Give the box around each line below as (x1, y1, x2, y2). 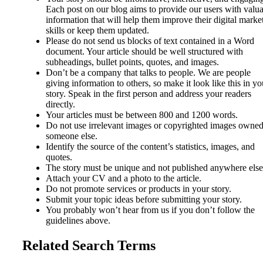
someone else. (46, 130, 97, 141)
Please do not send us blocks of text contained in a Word (46, 35, 254, 46)
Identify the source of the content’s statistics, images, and (46, 141, 255, 151)
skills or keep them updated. (46, 25, 149, 35)
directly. (46, 99, 75, 109)
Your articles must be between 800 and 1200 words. (46, 109, 238, 120)
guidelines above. (46, 215, 110, 225)
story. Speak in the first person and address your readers (46, 88, 251, 99)
